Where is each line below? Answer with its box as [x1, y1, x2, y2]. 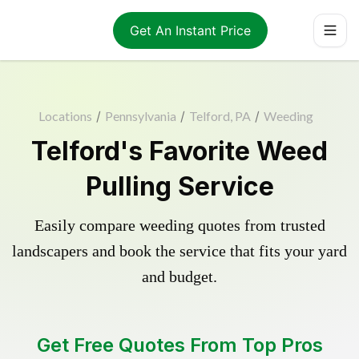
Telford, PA [188, 108, 251, 123]
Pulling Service [85, 171, 274, 202]
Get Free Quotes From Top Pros [36, 333, 323, 357]
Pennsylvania [104, 108, 176, 123]
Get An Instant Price [129, 22, 251, 38]
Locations [38, 108, 92, 123]
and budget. [142, 268, 217, 285]
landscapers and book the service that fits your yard [12, 242, 347, 260]
